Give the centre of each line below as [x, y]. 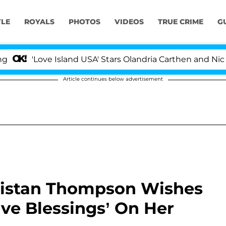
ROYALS [39, 22]
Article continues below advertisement [113, 79]
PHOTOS [84, 22]
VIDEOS [129, 22]
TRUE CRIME [180, 22]
